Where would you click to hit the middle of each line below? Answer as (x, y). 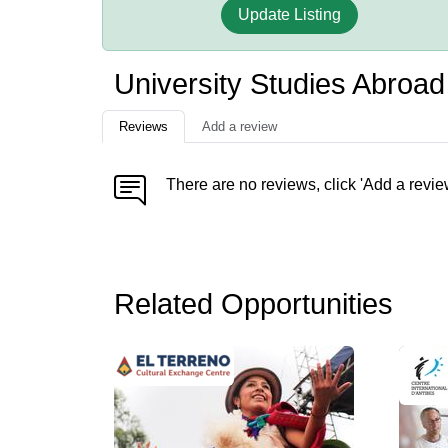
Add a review (239, 126)
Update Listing (290, 14)
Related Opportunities (253, 304)
